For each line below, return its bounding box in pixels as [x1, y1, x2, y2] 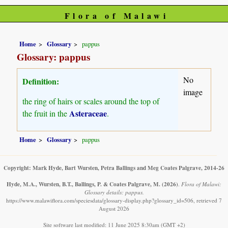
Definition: [22, 75, 60, 87]
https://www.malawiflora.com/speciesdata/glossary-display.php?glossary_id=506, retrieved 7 [6, 196, 222, 205]
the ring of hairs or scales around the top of [22, 95, 160, 106]
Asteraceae [69, 107, 107, 119]
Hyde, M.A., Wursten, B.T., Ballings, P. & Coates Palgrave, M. [7, 180, 160, 189]
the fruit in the [22, 107, 70, 119]
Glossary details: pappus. [84, 188, 144, 196]
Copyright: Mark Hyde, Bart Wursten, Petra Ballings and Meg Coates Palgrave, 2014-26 [4, 163, 224, 173]
